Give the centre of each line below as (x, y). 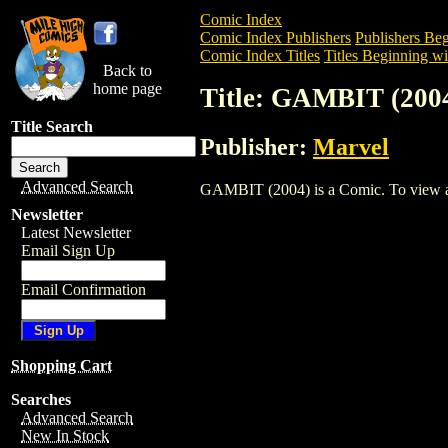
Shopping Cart (61, 365)
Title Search (52, 126)
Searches (41, 399)
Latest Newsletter (76, 232)
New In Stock (65, 435)
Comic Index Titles (260, 55)
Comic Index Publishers (275, 37)
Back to (127, 70)
